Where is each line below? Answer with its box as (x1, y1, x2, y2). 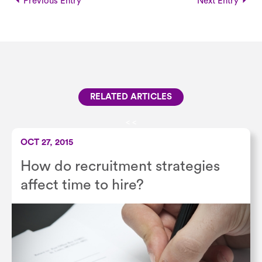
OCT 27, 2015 (20, 138, 73, 147)
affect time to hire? (20, 178, 144, 193)
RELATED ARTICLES (90, 92, 172, 102)
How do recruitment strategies (20, 159, 220, 174)
